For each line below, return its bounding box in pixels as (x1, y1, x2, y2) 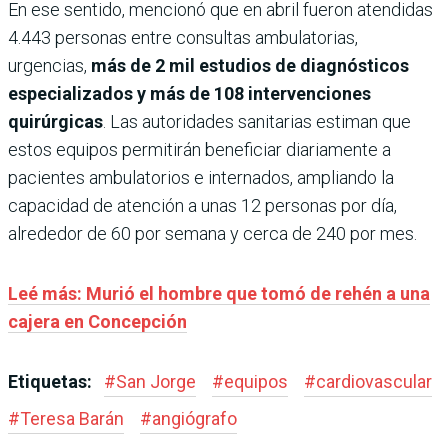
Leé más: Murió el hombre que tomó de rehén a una (8, 282, 430, 304)
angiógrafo (152, 407, 237, 429)
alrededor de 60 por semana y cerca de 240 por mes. (8, 222, 417, 244)
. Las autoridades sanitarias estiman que (103, 110, 411, 132)
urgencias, (8, 54, 91, 76)
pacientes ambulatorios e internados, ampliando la (8, 166, 394, 188)
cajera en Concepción (8, 310, 187, 332)
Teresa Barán (20, 407, 124, 429)
